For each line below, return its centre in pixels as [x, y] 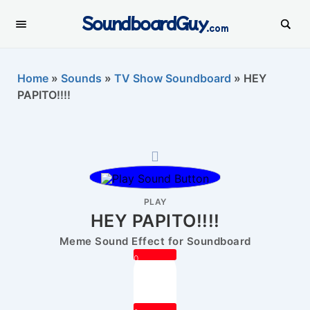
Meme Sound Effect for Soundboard [155, 241]
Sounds [81, 78]
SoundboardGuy [145, 22]
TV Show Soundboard [173, 78]
